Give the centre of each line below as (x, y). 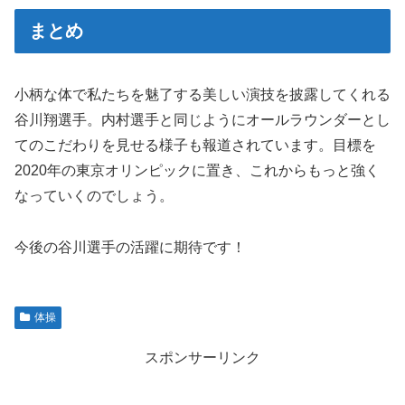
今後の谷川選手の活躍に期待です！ (130, 247)
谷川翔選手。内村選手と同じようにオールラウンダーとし (202, 120)
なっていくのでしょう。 (94, 196)
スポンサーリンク (202, 357)
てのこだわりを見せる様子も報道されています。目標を (195, 146)
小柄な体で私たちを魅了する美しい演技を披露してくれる (202, 95)
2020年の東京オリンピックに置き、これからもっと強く (197, 171)
